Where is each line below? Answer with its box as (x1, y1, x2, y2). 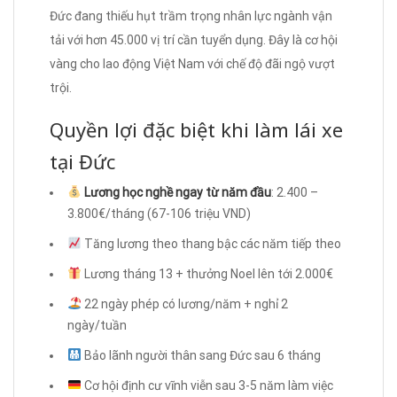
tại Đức (50, 147, 115, 175)
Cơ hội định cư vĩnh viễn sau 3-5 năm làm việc (81, 378, 333, 393)
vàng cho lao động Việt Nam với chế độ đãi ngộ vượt (50, 56, 335, 71)
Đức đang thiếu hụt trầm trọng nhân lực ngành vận (50, 8, 332, 23)
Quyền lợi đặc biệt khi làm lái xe (50, 115, 343, 143)
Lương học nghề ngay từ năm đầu (83, 184, 271, 199)
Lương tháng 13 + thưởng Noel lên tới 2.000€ (81, 266, 333, 281)
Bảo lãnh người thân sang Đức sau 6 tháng (81, 347, 321, 362)
